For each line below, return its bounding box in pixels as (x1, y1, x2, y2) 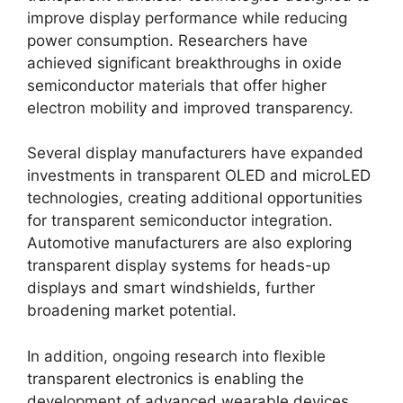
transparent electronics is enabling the (27, 369, 304, 388)
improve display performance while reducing (27, 8, 347, 27)
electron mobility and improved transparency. (27, 98, 354, 117)
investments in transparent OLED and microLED (27, 166, 371, 184)
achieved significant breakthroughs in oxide (27, 53, 342, 72)
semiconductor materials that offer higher (27, 76, 327, 94)
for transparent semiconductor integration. (27, 211, 333, 229)
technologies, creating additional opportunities (27, 189, 363, 207)
